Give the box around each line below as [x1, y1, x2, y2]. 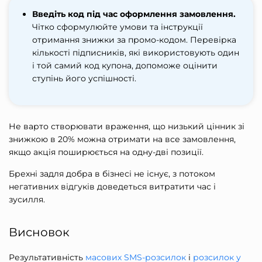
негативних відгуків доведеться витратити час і [9, 181, 216, 192]
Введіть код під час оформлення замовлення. [32, 9, 236, 20]
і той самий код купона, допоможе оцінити [32, 60, 218, 71]
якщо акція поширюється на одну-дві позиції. [9, 147, 204, 158]
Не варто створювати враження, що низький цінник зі [9, 121, 244, 132]
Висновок [9, 225, 70, 240]
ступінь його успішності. [32, 73, 136, 84]
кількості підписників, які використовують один [32, 47, 239, 58]
